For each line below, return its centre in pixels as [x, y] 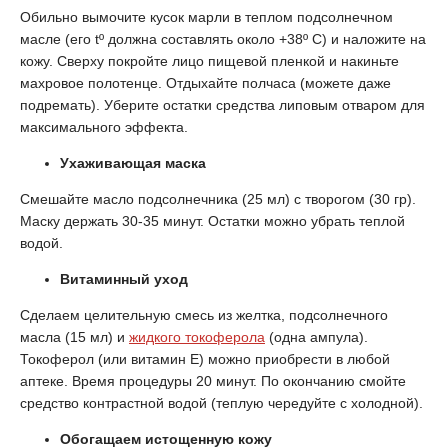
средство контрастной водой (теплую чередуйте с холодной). [221, 403]
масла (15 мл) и [74, 337]
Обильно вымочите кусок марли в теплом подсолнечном [206, 17]
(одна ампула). [316, 337]
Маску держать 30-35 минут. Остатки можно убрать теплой [212, 221]
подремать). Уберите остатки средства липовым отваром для [222, 105]
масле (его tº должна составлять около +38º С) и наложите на [223, 39]
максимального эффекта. [104, 127]
